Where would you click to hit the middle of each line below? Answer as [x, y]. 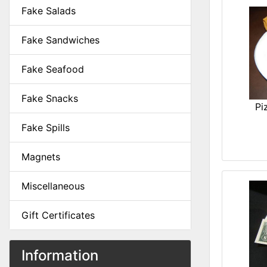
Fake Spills [46, 128]
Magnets [41, 157]
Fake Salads [49, 11]
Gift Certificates [58, 215]
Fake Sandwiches [60, 40]
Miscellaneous [53, 186]
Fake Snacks [50, 98]
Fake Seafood [53, 69]
